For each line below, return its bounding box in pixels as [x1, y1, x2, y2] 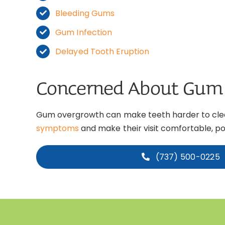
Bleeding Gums [55, 7, 115, 19]
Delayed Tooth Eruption [55, 46, 150, 58]
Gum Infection [55, 26, 112, 38]
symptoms [36, 122, 79, 134]
